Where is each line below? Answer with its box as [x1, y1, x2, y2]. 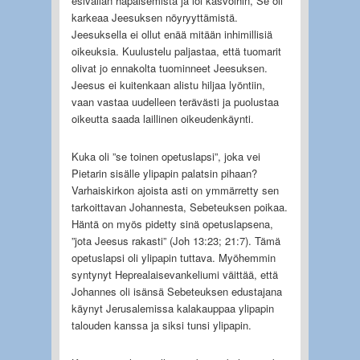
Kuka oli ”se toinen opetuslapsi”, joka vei [71, 148, 260, 164]
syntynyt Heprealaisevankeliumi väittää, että [71, 266, 278, 282]
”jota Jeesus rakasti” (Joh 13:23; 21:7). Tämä [71, 232, 280, 248]
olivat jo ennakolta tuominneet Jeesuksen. [71, 59, 268, 76]
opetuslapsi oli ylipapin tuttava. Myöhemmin [71, 249, 276, 265]
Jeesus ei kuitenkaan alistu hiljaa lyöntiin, [71, 76, 265, 92]
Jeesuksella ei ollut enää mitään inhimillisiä [71, 26, 272, 42]
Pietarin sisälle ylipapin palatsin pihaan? [71, 165, 257, 181]
